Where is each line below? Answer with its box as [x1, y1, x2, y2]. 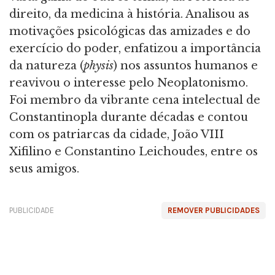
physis [83, 59, 114, 73]
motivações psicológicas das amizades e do [9, 25, 250, 39]
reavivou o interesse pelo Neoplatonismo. [9, 76, 248, 90]
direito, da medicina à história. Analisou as [9, 7, 249, 21]
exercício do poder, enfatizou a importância [9, 42, 261, 56]
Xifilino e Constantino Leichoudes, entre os [9, 145, 258, 159]
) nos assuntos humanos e [114, 59, 258, 73]
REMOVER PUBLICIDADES [168, 206, 260, 215]
